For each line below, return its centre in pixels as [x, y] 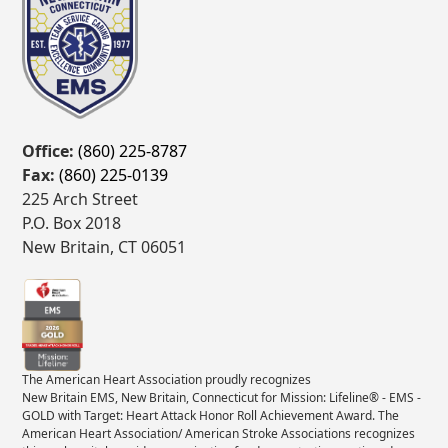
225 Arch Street [80, 199]
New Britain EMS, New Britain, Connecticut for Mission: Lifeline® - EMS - [222, 398]
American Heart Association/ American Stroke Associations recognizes [219, 434]
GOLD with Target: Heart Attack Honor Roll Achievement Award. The [211, 416]
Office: [48, 151]
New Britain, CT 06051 [104, 247]
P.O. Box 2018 [72, 223]
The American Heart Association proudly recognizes [167, 380]
